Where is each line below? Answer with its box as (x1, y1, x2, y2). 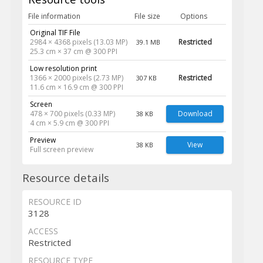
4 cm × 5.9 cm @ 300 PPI (29, 118, 109, 129)
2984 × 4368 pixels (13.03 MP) (29, 37, 127, 48)
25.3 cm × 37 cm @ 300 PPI (29, 46, 117, 57)
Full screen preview (29, 144, 93, 155)
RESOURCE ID (28, 196, 82, 208)
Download (177, 109, 213, 119)
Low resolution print (29, 63, 97, 74)
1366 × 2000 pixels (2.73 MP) (29, 73, 123, 83)
